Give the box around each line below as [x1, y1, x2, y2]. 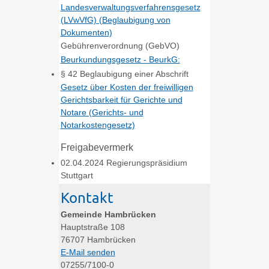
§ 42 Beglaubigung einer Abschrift [60, 68, 189, 79]
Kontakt [60, 189, 113, 207]
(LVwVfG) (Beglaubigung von [60, 14, 171, 25]
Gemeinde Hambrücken [60, 210, 156, 220]
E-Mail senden [60, 247, 115, 258]
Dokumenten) [60, 27, 112, 37]
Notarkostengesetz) [60, 119, 135, 130]
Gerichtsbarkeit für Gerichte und [60, 94, 183, 104]
